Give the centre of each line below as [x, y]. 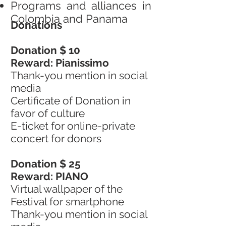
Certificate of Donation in [71, 101]
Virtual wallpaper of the [67, 189]
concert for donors [56, 138]
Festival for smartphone [67, 202]
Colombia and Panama [69, 19]
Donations [36, 25]
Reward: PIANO [49, 176]
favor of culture [48, 113]
